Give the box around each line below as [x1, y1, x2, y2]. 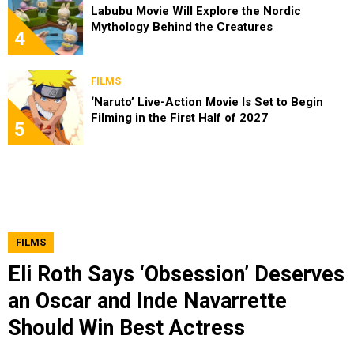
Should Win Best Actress [8, 315, 245, 341]
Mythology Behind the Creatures [91, 20, 273, 35]
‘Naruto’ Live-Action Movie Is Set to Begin [91, 95, 323, 110]
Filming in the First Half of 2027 [91, 111, 268, 126]
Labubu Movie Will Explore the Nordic [91, 4, 301, 19]
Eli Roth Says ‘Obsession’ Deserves [8, 262, 345, 288]
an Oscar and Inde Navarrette [8, 288, 287, 314]
